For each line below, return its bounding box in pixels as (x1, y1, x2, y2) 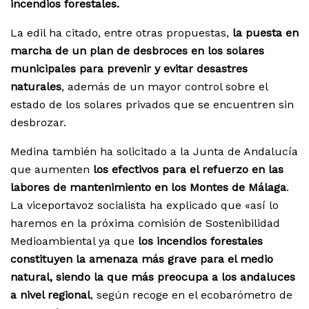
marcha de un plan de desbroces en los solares (10, 44, 264, 58)
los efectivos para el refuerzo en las (90, 163, 283, 177)
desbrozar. (10, 116, 73, 130)
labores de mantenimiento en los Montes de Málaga (10, 181, 286, 195)
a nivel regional (10, 288, 90, 302)
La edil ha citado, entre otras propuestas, (10, 26, 229, 40)
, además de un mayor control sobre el (61, 80, 268, 94)
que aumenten (10, 163, 90, 177)
